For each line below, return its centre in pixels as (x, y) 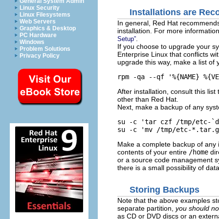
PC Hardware (38, 35)
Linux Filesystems (45, 15)
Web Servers (38, 22)
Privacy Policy (40, 56)
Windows (32, 42)
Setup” (127, 39)
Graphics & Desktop (48, 28)
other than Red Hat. (148, 99)
